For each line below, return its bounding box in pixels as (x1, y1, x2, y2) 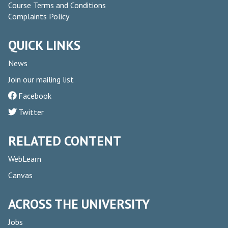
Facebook (18, 91, 51, 101)
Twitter (18, 107, 44, 118)
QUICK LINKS (8, 37, 80, 54)
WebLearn (8, 154, 41, 164)
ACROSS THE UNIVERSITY (8, 195, 150, 213)
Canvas (8, 170, 33, 181)
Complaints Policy (8, 11, 69, 22)
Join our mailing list (8, 74, 74, 85)
